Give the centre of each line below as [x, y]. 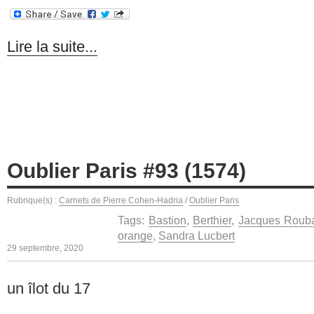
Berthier [212, 220]
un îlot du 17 [49, 289]
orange [135, 235]
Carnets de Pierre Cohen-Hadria [121, 200]
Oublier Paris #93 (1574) [127, 170]
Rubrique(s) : [33, 200]
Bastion [167, 220]
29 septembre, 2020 [45, 248]
